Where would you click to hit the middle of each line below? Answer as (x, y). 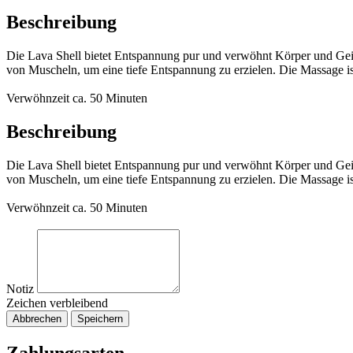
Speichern (100, 318)
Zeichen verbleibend (57, 303)
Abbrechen (37, 318)
